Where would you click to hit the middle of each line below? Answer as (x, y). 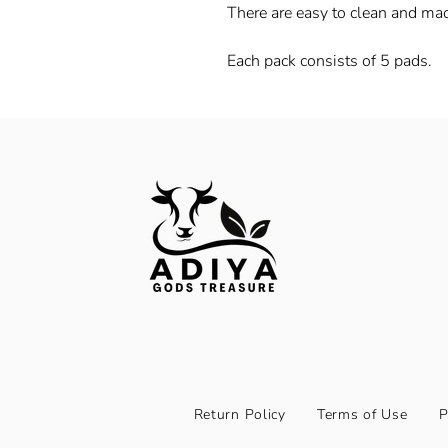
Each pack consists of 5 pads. (331, 61)
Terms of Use (362, 414)
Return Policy (239, 414)
